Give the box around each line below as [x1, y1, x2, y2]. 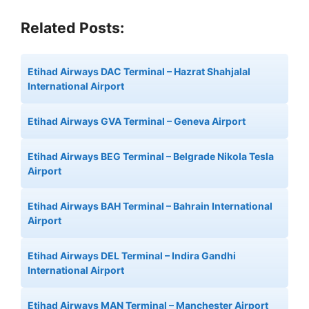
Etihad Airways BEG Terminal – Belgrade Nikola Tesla [28, 150, 274, 162]
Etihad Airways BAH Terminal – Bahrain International [28, 200, 272, 212]
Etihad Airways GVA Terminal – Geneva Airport [28, 115, 246, 127]
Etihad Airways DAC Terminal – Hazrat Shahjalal [28, 66, 250, 77]
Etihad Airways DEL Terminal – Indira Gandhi [28, 250, 236, 261]
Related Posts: [21, 19, 124, 37]
